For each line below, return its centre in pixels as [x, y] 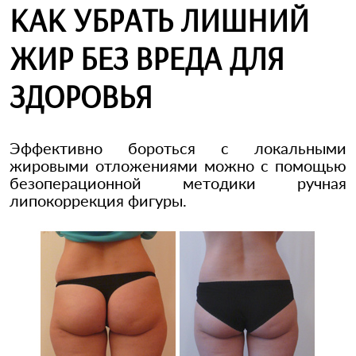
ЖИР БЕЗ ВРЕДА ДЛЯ [147, 58]
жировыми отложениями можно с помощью [178, 166]
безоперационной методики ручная [178, 183]
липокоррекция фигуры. [98, 201]
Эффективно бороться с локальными [178, 148]
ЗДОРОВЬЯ [81, 97]
